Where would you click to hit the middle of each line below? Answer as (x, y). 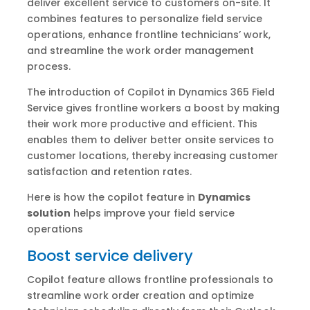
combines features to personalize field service (144, 19)
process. (48, 67)
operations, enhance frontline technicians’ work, (148, 35)
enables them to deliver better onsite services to (150, 140)
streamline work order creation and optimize (140, 296)
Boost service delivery (110, 256)
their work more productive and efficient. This (142, 124)
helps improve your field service (152, 213)
